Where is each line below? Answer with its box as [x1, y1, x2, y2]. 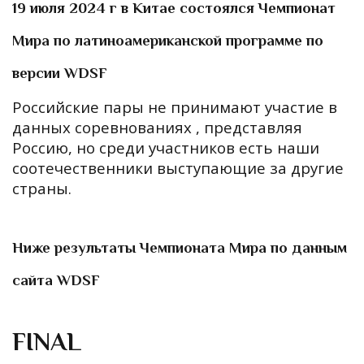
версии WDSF [12, 63, 107, 86]
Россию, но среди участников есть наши [12, 137, 319, 158]
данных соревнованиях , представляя [12, 117, 302, 137]
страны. [12, 178, 71, 198]
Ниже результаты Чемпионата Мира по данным [12, 237, 347, 261]
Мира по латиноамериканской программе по [12, 30, 323, 54]
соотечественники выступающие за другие [12, 158, 344, 178]
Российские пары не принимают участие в [12, 97, 337, 117]
